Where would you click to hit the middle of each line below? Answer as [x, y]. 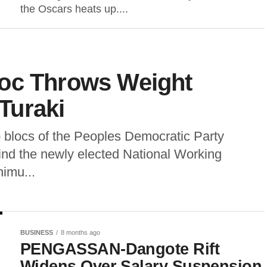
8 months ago [80, 232]
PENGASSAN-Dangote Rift [120, 249]
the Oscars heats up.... [74, 9]
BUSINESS [37, 232]
